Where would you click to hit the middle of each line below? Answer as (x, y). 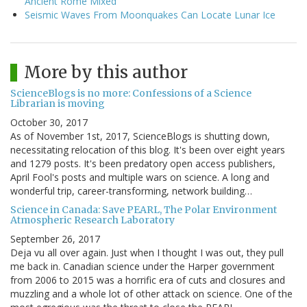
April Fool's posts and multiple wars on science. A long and (140, 177)
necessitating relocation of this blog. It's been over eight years (148, 150)
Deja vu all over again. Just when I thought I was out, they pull (147, 253)
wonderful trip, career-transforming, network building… (131, 191)
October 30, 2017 (49, 123)
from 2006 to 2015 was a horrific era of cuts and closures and (148, 280)
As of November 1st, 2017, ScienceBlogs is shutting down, (140, 136)
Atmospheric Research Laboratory (93, 220)
